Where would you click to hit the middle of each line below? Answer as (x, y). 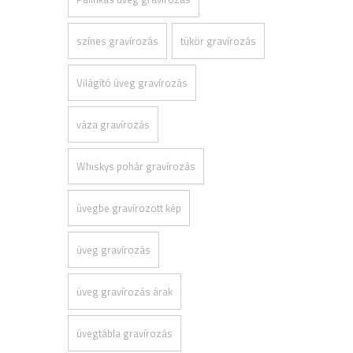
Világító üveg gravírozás (132, 83)
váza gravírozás (113, 124)
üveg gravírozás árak (124, 292)
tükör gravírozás (218, 41)
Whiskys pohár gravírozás (136, 166)
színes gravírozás (117, 41)
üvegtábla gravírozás (124, 333)
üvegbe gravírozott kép (129, 208)
